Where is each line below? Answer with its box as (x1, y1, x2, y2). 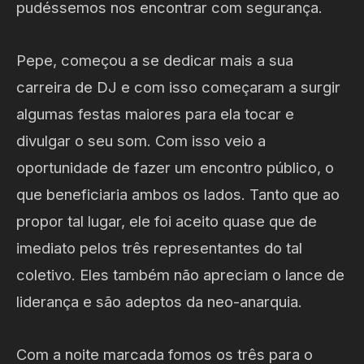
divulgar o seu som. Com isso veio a (16, 132, 266, 149)
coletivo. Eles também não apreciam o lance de (16, 266, 344, 284)
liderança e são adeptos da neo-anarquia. (16, 292, 302, 310)
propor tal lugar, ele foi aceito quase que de (16, 212, 317, 230)
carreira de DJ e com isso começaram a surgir (16, 78, 340, 96)
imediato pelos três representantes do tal (16, 239, 302, 257)
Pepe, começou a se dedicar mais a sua (16, 51, 293, 69)
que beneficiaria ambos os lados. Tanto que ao (16, 185, 340, 203)
